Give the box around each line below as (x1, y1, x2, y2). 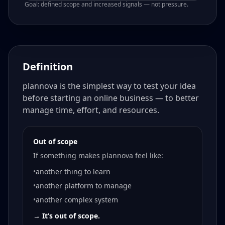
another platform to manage (36, 181, 132, 191)
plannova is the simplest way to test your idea (23, 80, 196, 92)
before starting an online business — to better (23, 92, 199, 104)
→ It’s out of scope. (33, 211, 100, 221)
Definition (23, 60, 73, 74)
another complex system (36, 195, 118, 205)
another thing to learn (36, 167, 110, 177)
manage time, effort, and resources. (23, 104, 159, 116)
